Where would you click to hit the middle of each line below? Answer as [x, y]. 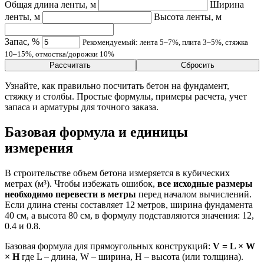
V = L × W [234, 246]
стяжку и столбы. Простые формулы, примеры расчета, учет [126, 97]
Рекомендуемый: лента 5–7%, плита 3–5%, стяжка [165, 42]
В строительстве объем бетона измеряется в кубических [117, 173]
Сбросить [197, 65]
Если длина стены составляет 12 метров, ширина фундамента [129, 205]
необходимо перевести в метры [70, 194]
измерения [39, 148]
